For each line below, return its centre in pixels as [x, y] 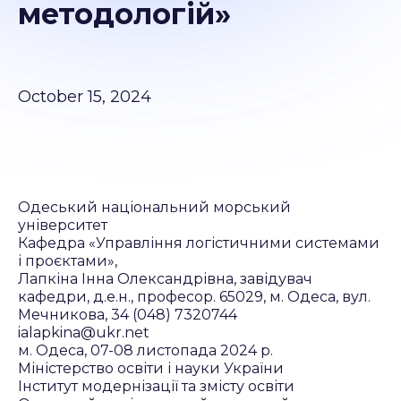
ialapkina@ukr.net [84, 333]
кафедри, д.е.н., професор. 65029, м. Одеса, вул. [194, 297]
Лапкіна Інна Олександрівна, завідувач [165, 279]
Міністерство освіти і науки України [151, 368]
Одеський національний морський [154, 207]
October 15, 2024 [85, 97]
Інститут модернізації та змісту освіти [156, 386]
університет [63, 225]
